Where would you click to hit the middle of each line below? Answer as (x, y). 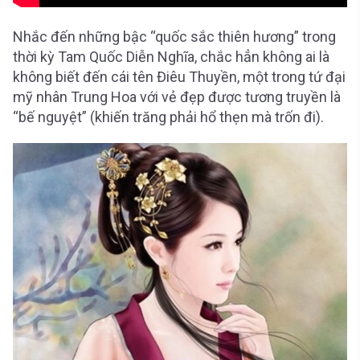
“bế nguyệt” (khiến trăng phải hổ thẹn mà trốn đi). (168, 117)
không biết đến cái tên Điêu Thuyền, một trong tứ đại (179, 77)
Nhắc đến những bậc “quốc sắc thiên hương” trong (174, 37)
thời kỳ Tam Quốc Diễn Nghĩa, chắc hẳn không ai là (171, 57)
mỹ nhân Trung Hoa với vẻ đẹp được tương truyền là (177, 97)
